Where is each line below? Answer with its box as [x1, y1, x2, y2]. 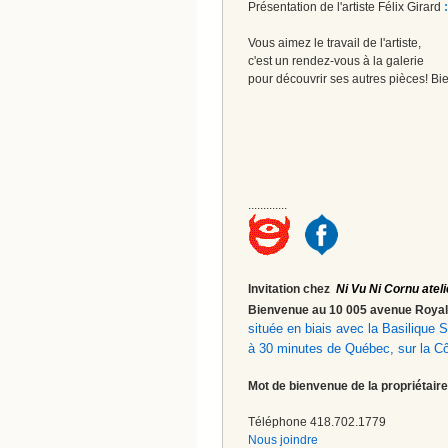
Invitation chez [248, 281, 336, 296]
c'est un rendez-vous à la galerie [248, 53, 424, 68]
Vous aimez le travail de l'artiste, [248, 35, 421, 50]
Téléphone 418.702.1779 [248, 414, 386, 429]
